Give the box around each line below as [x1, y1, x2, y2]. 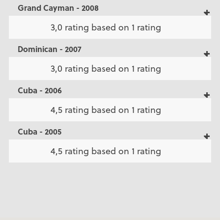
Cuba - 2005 [17, 126, 61, 137]
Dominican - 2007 [17, 43, 82, 55]
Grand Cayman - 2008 [17, 2, 99, 14]
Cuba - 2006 [17, 84, 62, 96]
